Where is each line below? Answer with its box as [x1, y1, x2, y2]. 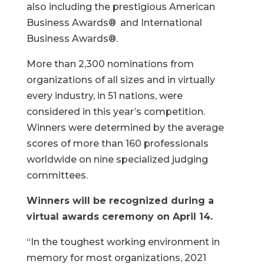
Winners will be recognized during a [26, 195, 214, 206]
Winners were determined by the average [26, 122, 224, 133]
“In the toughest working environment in [26, 236, 220, 247]
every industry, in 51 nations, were [26, 90, 183, 101]
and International [120, 17, 202, 28]
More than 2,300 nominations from [26, 58, 194, 70]
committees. [26, 170, 88, 181]
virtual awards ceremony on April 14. [26, 211, 213, 222]
